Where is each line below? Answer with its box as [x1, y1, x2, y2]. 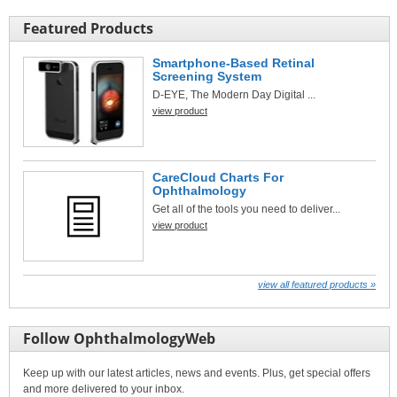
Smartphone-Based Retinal [152, 55, 315, 70]
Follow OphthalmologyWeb [23, 328, 215, 348]
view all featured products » [258, 278, 376, 290]
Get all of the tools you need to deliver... [152, 202, 340, 215]
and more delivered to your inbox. [23, 382, 184, 395]
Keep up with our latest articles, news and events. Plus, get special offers [23, 366, 370, 379]
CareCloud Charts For [152, 169, 284, 184]
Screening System [152, 68, 261, 83]
